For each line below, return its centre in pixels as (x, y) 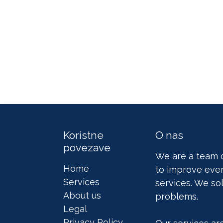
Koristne (83, 135)
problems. (177, 197)
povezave (87, 148)
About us (82, 196)
